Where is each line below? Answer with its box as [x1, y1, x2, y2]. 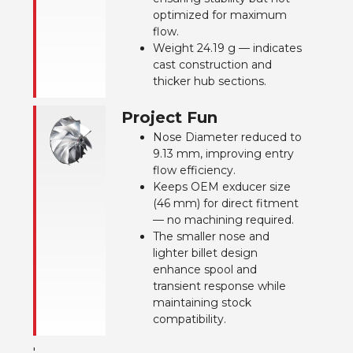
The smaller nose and [153, 229, 269, 243]
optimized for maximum [153, 7, 287, 22]
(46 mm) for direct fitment [153, 195, 299, 210]
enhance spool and [153, 262, 257, 277]
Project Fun [121, 107, 217, 127]
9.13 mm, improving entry [153, 146, 294, 161]
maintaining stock [153, 295, 251, 310]
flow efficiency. [153, 162, 236, 177]
